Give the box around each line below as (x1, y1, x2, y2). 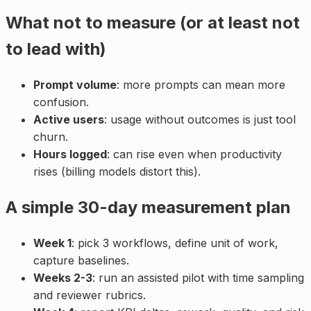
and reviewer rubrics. (33, 287, 146, 302)
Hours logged (33, 147, 107, 162)
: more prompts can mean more (117, 78, 285, 92)
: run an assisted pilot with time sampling (92, 270, 304, 285)
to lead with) (6, 39, 106, 60)
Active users (33, 112, 104, 127)
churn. (33, 130, 68, 144)
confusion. (33, 95, 89, 110)
